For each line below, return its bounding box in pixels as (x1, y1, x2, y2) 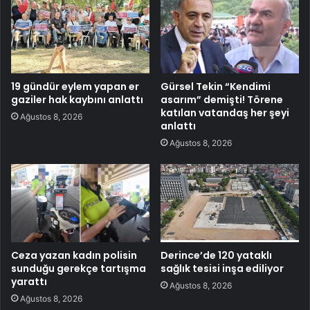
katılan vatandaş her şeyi (161, 105, 289, 120)
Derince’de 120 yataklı (161, 248, 272, 262)
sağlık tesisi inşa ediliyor (161, 261, 284, 275)
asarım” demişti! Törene (161, 92, 283, 107)
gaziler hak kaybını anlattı (11, 92, 143, 107)
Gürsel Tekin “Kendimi (161, 79, 271, 93)
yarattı (11, 274, 47, 289)
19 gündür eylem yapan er (11, 79, 139, 93)
